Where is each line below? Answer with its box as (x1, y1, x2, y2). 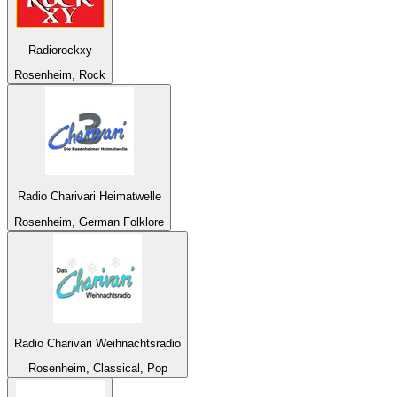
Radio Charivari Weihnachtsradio (14, 336, 181, 350)
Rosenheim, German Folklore (14, 214, 164, 229)
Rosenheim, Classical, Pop (27, 362, 167, 376)
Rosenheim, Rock (14, 68, 105, 82)
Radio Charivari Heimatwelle (17, 190, 161, 204)
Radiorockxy (27, 43, 92, 57)
